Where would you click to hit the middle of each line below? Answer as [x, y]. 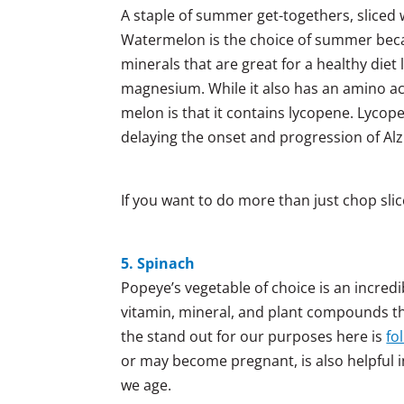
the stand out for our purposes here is [254, 336]
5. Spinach [158, 263]
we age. [147, 385]
